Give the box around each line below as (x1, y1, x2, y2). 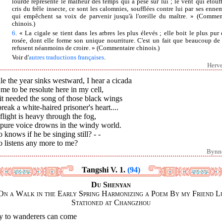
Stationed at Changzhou (71, 198, 151, 207)
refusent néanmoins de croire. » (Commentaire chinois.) (12, 44, 160, 52)
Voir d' (12, 54, 29, 61)
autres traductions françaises (29, 54, 104, 61)
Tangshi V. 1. (82, 166, 127, 174)
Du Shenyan (91, 180, 131, 189)
